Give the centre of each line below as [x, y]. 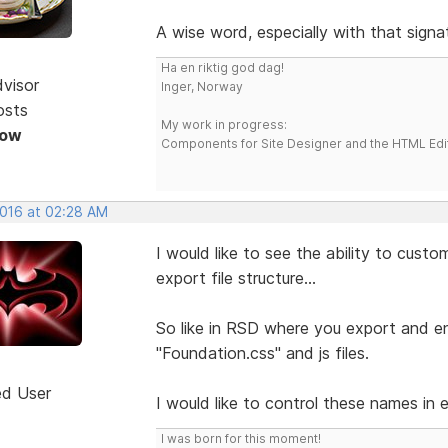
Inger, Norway [201, 86]
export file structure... [235, 277]
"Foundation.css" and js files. [262, 352]
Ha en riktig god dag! [222, 67]
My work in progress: [223, 124]
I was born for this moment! [240, 438]
